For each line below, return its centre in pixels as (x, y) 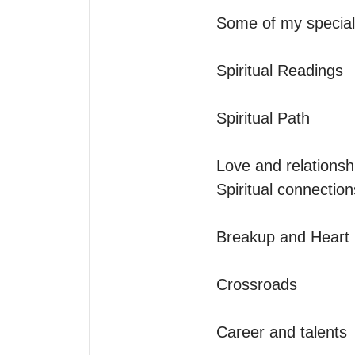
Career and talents (282, 332)
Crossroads (257, 284)
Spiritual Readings (280, 70)
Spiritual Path (263, 118)
